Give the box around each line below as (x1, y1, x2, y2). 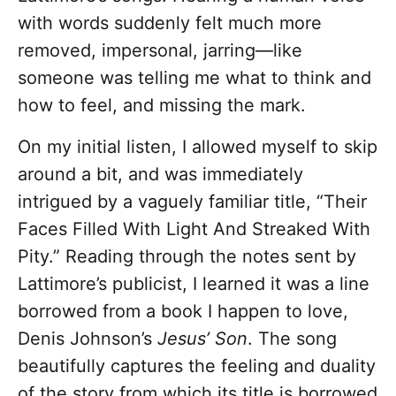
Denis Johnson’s (18, 328, 157, 350)
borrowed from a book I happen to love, (18, 301, 348, 323)
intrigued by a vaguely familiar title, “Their (18, 191, 367, 213)
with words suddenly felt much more (18, 12, 322, 34)
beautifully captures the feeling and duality (18, 355, 376, 377)
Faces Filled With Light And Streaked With (18, 218, 370, 240)
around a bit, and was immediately (18, 164, 303, 186)
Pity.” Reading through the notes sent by (18, 246, 356, 268)
